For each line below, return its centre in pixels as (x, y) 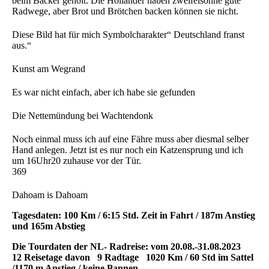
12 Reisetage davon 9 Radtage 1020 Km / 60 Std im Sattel (133, 257)
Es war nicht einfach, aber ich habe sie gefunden (104, 92)
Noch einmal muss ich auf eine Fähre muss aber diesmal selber (130, 139)
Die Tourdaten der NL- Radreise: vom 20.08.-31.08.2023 (126, 246)
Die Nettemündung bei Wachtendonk (83, 115)
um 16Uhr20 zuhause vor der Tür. (77, 160)
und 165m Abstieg (49, 226)
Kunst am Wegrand (49, 68)
